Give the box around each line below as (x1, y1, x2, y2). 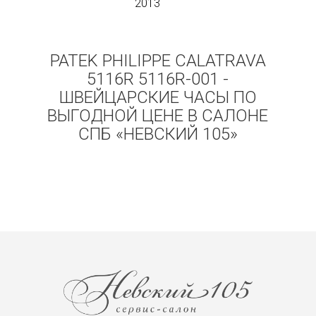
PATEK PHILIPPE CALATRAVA (49, 51, 266, 71)
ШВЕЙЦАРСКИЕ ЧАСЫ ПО (59, 87, 257, 107)
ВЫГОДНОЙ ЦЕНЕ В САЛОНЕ (47, 106, 269, 126)
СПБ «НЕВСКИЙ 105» (78, 124, 238, 144)
